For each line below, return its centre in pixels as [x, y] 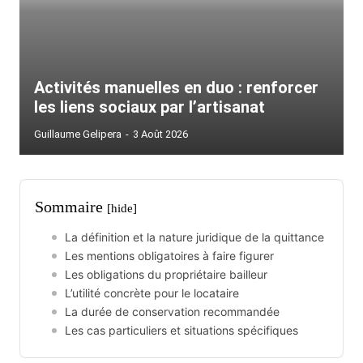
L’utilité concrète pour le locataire [152, 293]
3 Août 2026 [160, 134]
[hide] [122, 208]
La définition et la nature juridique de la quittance [194, 237]
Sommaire [71, 207]
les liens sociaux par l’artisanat [149, 107]
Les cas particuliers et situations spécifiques [181, 330]
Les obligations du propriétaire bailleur [166, 274]
